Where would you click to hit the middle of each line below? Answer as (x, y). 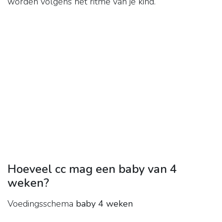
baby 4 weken (104, 204)
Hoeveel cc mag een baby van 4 (92, 169)
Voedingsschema (42, 204)
